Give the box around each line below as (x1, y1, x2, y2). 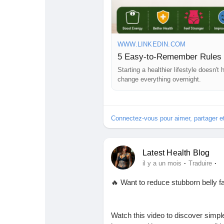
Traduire (188, 159, 212, 167)
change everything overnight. (117, 75, 201, 83)
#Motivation (152, 20, 190, 29)
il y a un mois (142, 159, 181, 167)
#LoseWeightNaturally (111, 9, 182, 18)
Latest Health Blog (142, 148, 210, 157)
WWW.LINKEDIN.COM (117, 40, 186, 48)
